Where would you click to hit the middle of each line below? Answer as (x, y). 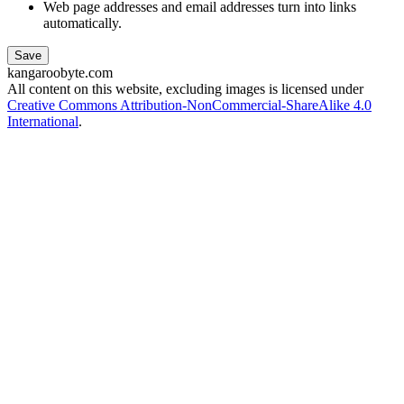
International (43, 121)
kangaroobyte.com (60, 72)
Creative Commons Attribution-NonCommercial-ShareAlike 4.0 (189, 105)
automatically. (83, 23)
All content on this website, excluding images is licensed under (185, 88)
